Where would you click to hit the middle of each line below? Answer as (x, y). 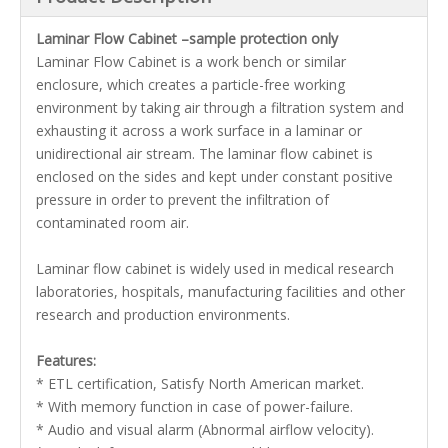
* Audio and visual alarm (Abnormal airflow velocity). (205, 429)
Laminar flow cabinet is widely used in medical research (215, 268)
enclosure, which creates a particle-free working (190, 84)
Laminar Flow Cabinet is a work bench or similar (191, 61)
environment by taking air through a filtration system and (220, 107)
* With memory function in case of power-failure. (194, 406)
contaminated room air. (112, 222)
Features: (66, 360)
